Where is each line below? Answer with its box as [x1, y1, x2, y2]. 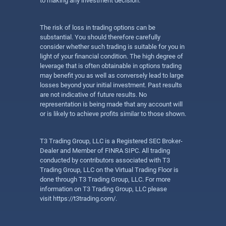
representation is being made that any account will [40, 100, 183, 108]
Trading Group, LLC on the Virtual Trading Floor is [40, 166, 179, 174]
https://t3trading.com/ [53, 195, 116, 202]
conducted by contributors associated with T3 [40, 156, 170, 164]
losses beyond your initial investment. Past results [40, 81, 182, 89]
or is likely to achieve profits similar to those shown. [40, 110, 186, 118]
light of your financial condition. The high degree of [40, 52, 183, 60]
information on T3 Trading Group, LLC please [40, 185, 167, 193]
